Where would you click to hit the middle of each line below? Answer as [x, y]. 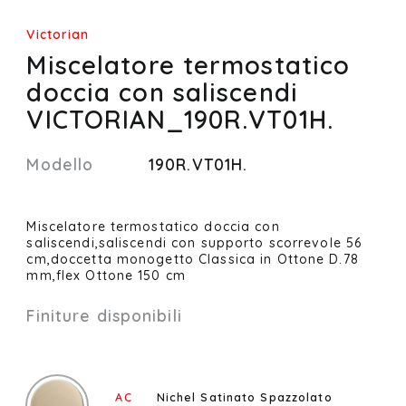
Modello [60, 164]
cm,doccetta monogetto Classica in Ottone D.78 [193, 260]
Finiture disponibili [104, 315]
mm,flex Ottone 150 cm [106, 276]
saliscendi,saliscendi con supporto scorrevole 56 [194, 243]
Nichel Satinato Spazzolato [244, 396]
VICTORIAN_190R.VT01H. [180, 119]
